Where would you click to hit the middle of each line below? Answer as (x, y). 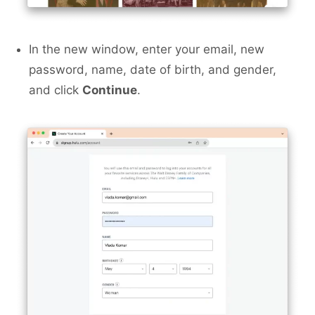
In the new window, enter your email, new (147, 50)
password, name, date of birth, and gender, (153, 70)
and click (56, 90)
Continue (110, 90)
